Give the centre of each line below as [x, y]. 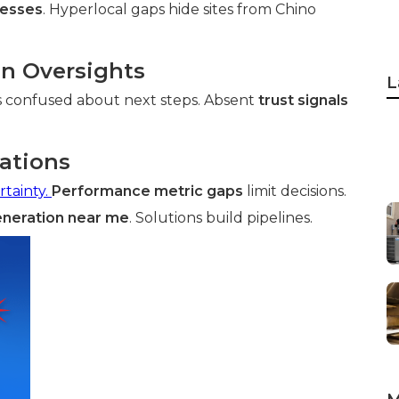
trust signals [303, 100]
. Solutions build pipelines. [221, 218]
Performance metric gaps [147, 191]
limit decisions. [295, 191]
